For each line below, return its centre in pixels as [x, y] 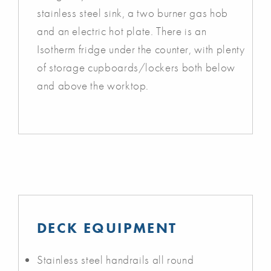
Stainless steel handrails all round [116, 260]
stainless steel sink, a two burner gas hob [132, 13]
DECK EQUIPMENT [107, 227]
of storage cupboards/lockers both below [136, 67]
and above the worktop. [93, 85]
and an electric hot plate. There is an [122, 31]
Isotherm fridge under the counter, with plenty [141, 49]
